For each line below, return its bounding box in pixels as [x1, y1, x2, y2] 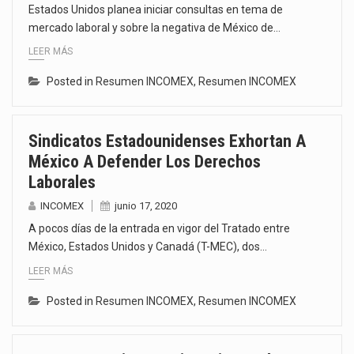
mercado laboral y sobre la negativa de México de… [28, 21, 281, 34]
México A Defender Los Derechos [28, 152, 261, 172]
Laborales [28, 172, 96, 193]
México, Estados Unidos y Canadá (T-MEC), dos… [28, 240, 267, 254]
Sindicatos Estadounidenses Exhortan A [28, 131, 306, 152]
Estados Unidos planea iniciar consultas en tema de [28, 2, 283, 16]
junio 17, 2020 [115, 200, 177, 213]
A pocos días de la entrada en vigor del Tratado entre [28, 222, 290, 235]
